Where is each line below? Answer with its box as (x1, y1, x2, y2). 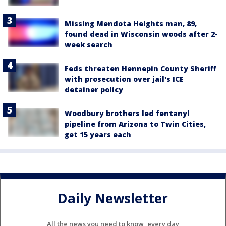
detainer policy (65, 85, 123, 95)
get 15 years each (65, 130, 131, 140)
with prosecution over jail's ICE (65, 74, 184, 84)
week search (65, 40, 112, 50)
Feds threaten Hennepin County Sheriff (65, 64, 216, 74)
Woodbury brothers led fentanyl (65, 108, 190, 119)
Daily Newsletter (58, 189, 168, 207)
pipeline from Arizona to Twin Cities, (65, 119, 206, 129)
